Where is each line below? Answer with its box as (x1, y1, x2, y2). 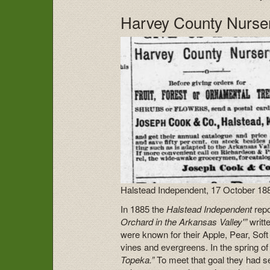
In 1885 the (121, 202, 167, 215)
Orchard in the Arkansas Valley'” (121, 215, 250, 228)
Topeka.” (121, 253, 155, 266)
